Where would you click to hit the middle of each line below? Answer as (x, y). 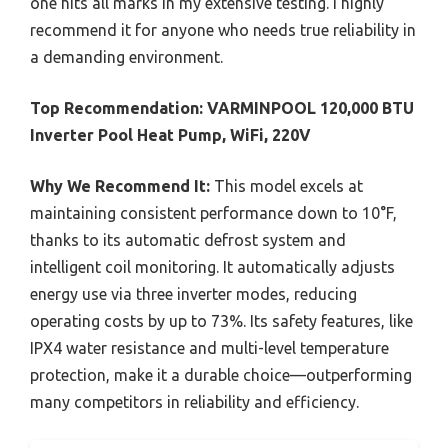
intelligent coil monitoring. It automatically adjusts (212, 266)
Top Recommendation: (116, 107)
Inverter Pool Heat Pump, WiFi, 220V (170, 134)
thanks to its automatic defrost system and (188, 239)
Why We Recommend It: (120, 185)
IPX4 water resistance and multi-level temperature (209, 347)
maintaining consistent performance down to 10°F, (213, 212)
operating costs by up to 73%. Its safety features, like (221, 320)
